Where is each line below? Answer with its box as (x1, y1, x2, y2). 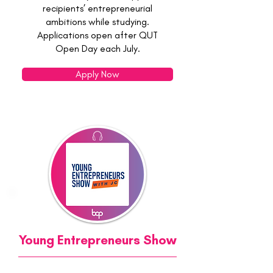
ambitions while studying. (46, 16, 149, 27)
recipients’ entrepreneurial (43, 2, 152, 14)
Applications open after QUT (37, 29, 158, 41)
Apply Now (76, 68, 119, 80)
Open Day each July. (55, 43, 140, 54)
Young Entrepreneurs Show (19, 232, 176, 247)
